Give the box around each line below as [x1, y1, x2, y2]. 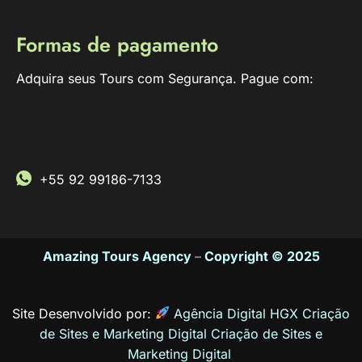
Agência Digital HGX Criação [174, 305, 351, 322]
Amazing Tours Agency [42, 247, 192, 264]
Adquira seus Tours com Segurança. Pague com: [16, 70, 314, 87]
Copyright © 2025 [204, 247, 320, 264]
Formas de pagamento [16, 30, 218, 60]
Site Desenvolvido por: [11, 305, 151, 322]
